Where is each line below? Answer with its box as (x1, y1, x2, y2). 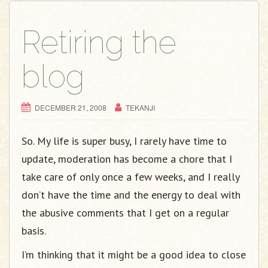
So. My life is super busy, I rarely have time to (22, 133, 227, 148)
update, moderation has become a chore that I (22, 151, 232, 166)
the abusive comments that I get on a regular (22, 205, 229, 220)
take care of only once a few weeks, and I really (22, 169, 239, 184)
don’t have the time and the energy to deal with (22, 187, 240, 202)
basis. (22, 223, 46, 237)
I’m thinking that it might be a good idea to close (22, 247, 246, 261)
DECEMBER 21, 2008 (35, 102, 106, 112)
